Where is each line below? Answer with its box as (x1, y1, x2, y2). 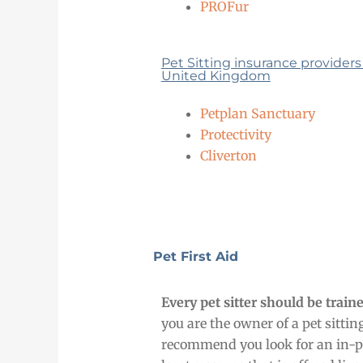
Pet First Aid (152, 249, 238, 265)
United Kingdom (160, 68, 271, 84)
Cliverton (199, 147, 257, 164)
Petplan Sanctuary (199, 105, 315, 122)
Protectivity (199, 126, 271, 143)
